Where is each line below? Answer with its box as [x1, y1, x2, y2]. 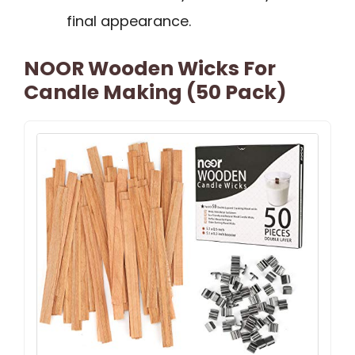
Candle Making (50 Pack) [24, 78, 287, 106]
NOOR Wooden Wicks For [24, 54, 276, 82]
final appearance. [67, 10, 191, 31]
